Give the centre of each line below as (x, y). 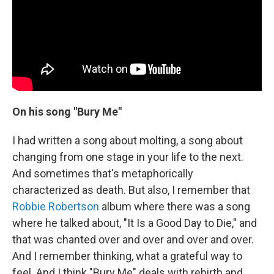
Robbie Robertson (56, 206)
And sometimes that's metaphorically (103, 173)
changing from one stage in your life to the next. (128, 157)
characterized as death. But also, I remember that (131, 190)
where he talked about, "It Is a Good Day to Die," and (135, 223)
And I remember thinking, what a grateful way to (127, 256)
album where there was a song (175, 206)
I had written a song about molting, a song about (128, 140)
